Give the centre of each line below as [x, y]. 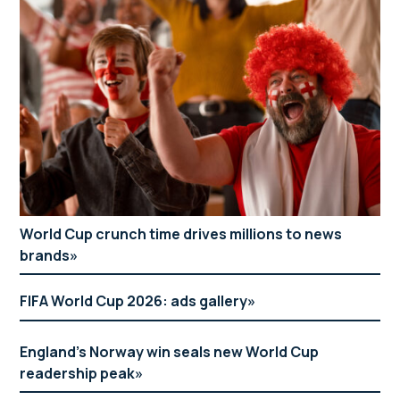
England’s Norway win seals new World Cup [170, 351]
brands [45, 255]
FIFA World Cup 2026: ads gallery [134, 301]
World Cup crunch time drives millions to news [181, 233]
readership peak [78, 373]
